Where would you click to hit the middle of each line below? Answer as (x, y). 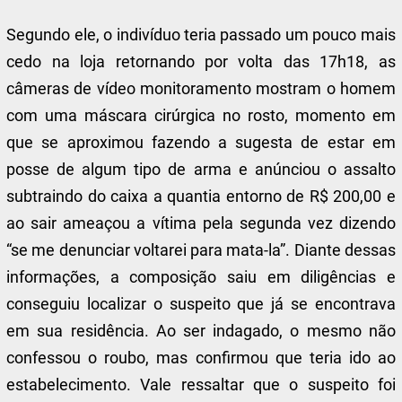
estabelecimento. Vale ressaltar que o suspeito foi (201, 385)
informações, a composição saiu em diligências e (201, 277)
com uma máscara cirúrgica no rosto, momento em (201, 115)
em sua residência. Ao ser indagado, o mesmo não (201, 331)
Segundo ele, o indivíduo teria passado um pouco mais (201, 35)
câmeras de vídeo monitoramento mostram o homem (201, 88)
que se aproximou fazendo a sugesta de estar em (201, 142)
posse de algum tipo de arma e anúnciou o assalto (201, 169)
